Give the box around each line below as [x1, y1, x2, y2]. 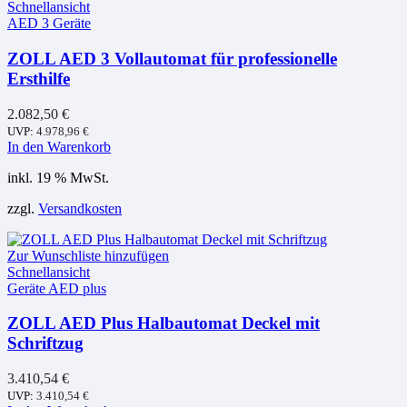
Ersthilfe [7, 68, 70, 88]
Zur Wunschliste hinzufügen [7, 247, 169, 263]
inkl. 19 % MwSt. [7, 169, 109, 185]
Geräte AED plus [7, 280, 106, 296]
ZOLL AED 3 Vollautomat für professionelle [7, 48, 337, 68]
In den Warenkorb [7, 138, 111, 154]
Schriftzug [7, 333, 84, 353]
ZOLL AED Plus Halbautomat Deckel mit [7, 313, 320, 333]
